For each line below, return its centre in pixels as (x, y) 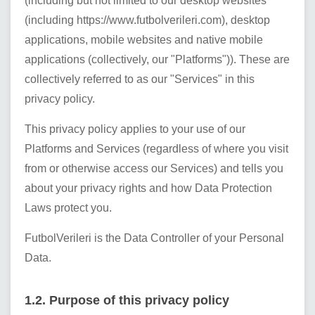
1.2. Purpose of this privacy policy (127, 300)
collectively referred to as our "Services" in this (140, 79)
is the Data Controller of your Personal (188, 238)
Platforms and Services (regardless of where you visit (156, 149)
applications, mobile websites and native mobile (144, 40)
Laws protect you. (68, 208)
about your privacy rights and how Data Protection (148, 188)
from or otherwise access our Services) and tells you (154, 168)
